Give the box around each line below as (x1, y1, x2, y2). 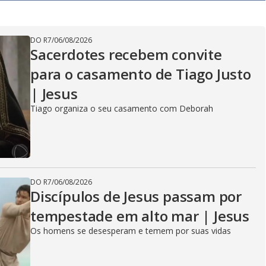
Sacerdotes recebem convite (30, 45, 222, 64)
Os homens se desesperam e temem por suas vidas (30, 225, 231, 236)
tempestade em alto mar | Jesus (30, 206, 249, 226)
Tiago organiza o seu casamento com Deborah (30, 103, 213, 114)
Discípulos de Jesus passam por (30, 186, 242, 206)
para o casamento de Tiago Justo (30, 64, 251, 84)
